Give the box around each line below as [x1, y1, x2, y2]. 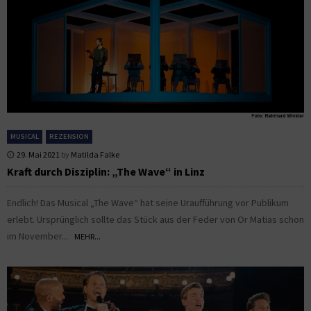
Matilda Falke [71, 149, 119, 160]
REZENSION [49, 132, 89, 142]
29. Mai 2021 [17, 149, 60, 160]
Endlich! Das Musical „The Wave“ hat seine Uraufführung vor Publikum [7, 196, 289, 210]
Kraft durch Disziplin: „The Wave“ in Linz [7, 165, 205, 179]
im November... [7, 230, 74, 243]
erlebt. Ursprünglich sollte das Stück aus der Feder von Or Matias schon [7, 213, 304, 226]
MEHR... [74, 231, 101, 242]
